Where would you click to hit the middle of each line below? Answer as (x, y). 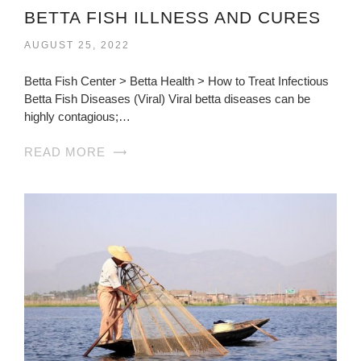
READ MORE (65, 151)
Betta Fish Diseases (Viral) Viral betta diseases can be (167, 98)
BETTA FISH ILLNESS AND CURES (172, 17)
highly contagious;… (77, 116)
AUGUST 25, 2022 (77, 45)
